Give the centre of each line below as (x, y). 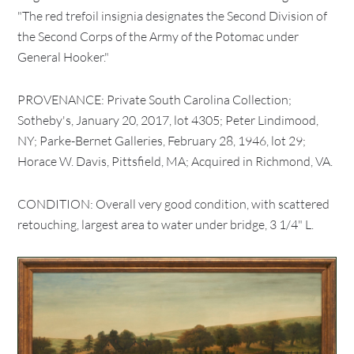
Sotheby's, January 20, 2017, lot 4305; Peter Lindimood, (168, 120)
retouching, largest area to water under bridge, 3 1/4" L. (166, 224)
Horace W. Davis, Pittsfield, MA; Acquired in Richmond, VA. (175, 161)
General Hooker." (64, 57)
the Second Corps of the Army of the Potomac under (158, 36)
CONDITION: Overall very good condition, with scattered (174, 204)
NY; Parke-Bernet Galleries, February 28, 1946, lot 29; (162, 141)
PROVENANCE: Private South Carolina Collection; (155, 100)
